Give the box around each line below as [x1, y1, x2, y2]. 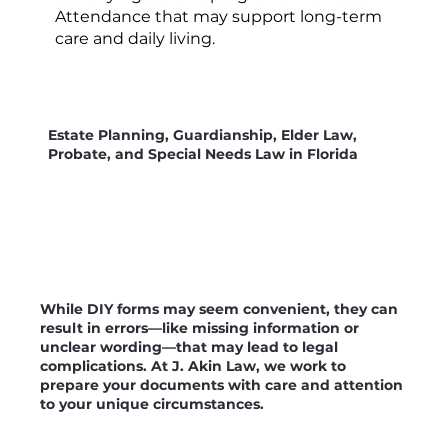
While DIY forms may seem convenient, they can [40, 300, 399, 319]
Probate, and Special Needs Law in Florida [48, 144, 359, 163]
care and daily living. [54, 29, 215, 49]
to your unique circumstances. [40, 395, 265, 414]
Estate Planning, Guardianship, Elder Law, [48, 125, 358, 144]
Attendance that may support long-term [54, 7, 382, 27]
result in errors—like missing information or [40, 319, 360, 338]
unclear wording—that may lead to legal [40, 338, 339, 357]
